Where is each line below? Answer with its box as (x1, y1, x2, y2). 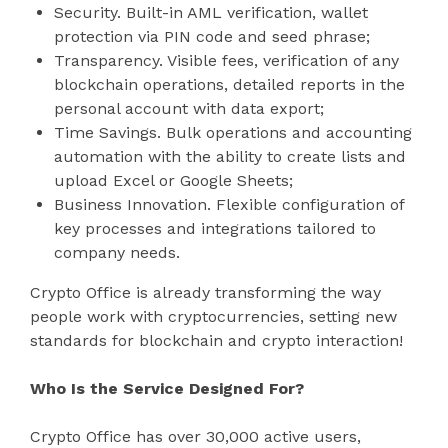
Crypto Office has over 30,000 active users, (30, 426, 361, 446)
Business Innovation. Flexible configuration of (54, 194, 404, 214)
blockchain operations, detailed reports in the (54, 74, 405, 94)
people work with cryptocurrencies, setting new (30, 306, 397, 326)
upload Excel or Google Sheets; (54, 170, 293, 190)
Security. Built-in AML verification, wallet (54, 2, 368, 22)
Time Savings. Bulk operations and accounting (54, 122, 412, 142)
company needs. (54, 242, 180, 262)
